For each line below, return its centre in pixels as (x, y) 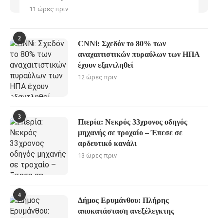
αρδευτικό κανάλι (107, 143)
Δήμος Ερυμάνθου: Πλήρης (123, 200)
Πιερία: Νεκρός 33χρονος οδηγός (133, 122)
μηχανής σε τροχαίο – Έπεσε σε (130, 132)
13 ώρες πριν (97, 155)
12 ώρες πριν (97, 77)
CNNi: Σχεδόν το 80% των (122, 43)
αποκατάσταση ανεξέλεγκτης (126, 211)
